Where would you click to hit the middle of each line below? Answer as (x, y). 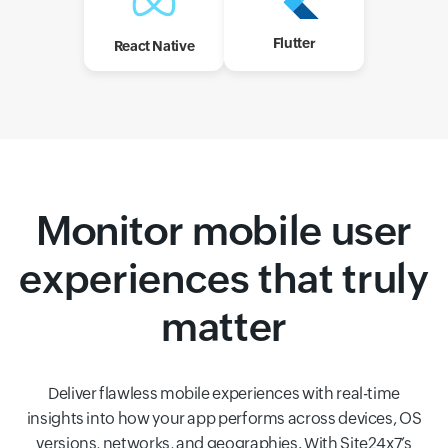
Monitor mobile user (224, 231)
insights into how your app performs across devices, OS (224, 418)
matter (224, 327)
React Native (154, 46)
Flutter (294, 43)
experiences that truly (224, 279)
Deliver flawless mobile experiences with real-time (223, 393)
